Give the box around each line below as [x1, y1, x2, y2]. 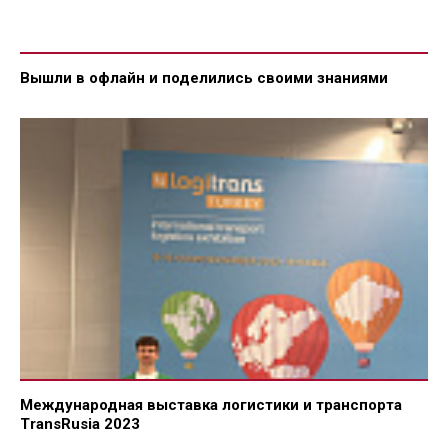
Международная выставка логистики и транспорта [20, 395, 402, 414]
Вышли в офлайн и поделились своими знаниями [20, 68, 388, 87]
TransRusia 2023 [20, 414, 140, 433]
